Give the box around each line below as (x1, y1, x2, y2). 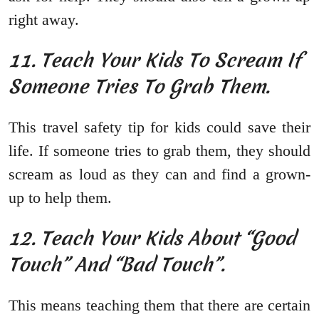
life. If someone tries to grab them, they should (9, 142, 310, 160)
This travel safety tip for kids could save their (9, 118, 310, 137)
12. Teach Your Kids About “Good (9, 225, 296, 252)
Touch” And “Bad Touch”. (9, 251, 230, 278)
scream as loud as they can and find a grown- (9, 165, 310, 184)
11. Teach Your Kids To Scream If (9, 47, 300, 74)
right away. (9, 11, 79, 29)
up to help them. (9, 189, 112, 207)
